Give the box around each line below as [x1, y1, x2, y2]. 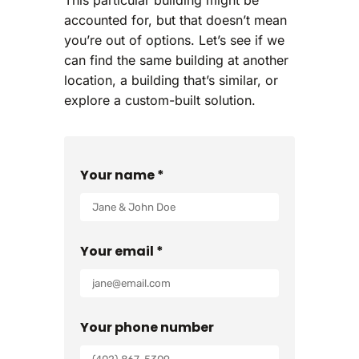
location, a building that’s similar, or [64, 71, 278, 88]
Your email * [80, 241, 163, 260]
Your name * [80, 165, 164, 184]
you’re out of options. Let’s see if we [64, 31, 284, 48]
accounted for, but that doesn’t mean [64, 11, 287, 28]
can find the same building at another [64, 51, 288, 68]
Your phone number [80, 317, 214, 337]
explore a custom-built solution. [64, 91, 256, 108]
